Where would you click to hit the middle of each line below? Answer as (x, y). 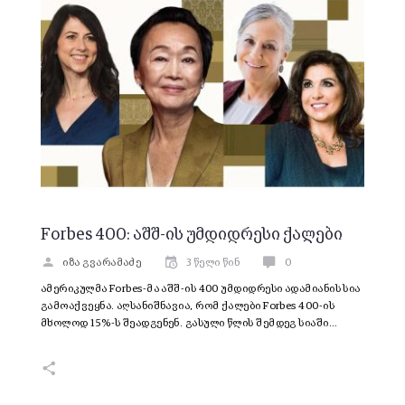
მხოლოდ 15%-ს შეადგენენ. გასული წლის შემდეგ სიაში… (189, 323)
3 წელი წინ (213, 263)
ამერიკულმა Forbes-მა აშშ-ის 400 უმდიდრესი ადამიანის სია (201, 289)
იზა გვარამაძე (102, 263)
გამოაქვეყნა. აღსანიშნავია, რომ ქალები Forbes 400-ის (188, 306)
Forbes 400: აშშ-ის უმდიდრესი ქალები (192, 235)
